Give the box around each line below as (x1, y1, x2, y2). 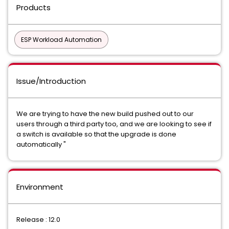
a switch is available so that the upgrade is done (16, 129, 176, 139)
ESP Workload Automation (21, 35, 102, 44)
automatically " (16, 140, 66, 149)
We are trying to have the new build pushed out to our (16, 109, 194, 119)
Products (16, 2, 51, 13)
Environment (16, 181, 63, 192)
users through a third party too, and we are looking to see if (16, 119, 212, 129)
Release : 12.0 (16, 215, 60, 224)
